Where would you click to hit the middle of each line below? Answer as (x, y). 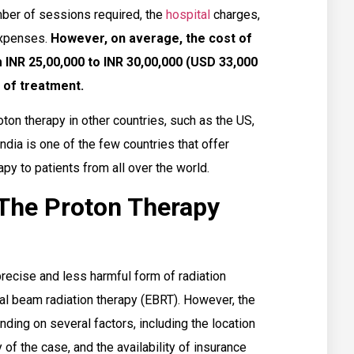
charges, (235, 15)
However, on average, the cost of (151, 39)
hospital (188, 15)
